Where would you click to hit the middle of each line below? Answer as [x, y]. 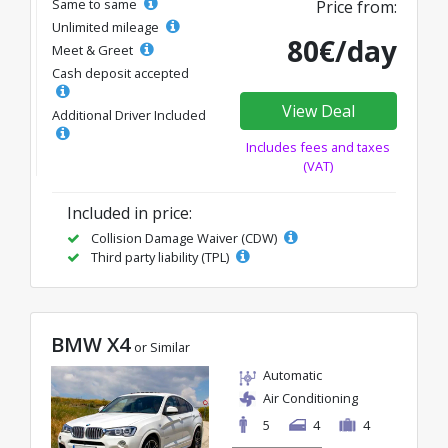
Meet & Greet [94, 50]
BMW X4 [90, 344]
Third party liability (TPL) [160, 257]
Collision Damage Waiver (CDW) [184, 238]
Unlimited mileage [107, 27]
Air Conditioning [310, 398]
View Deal [318, 111]
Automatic [292, 375]
